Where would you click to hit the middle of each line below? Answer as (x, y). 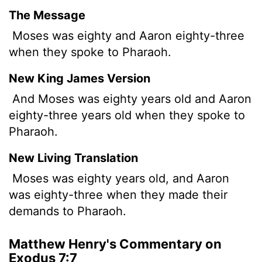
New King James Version (80, 78)
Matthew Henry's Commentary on (115, 244)
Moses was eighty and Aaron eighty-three (127, 35)
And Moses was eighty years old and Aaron (130, 99)
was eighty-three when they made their (118, 194)
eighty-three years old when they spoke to (127, 115)
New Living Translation (73, 158)
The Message (47, 15)
